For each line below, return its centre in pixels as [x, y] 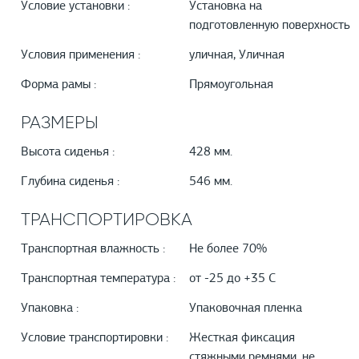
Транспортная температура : [98, 279]
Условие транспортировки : [95, 339]
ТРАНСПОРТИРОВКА [107, 220]
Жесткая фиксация [242, 339]
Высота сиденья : [68, 153]
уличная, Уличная [237, 56]
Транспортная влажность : [93, 250]
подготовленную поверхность [270, 26]
